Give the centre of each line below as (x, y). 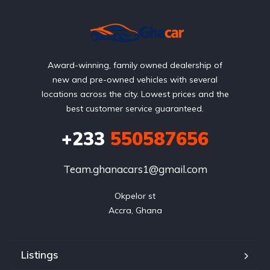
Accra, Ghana (135, 210)
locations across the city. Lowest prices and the (135, 94)
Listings (40, 254)
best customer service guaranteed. (135, 108)
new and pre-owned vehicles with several (135, 79)
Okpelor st (135, 196)
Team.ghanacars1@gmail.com (135, 169)
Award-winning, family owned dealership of (135, 65)
